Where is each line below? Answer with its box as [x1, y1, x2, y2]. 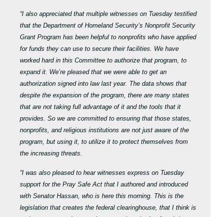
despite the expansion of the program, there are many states [20, 92, 190, 99]
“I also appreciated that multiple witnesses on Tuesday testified [20, 10, 197, 18]
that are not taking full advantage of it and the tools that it [20, 103, 181, 111]
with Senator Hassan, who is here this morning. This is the [20, 192, 184, 200]
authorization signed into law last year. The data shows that [20, 80, 187, 88]
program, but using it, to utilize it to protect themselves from [20, 138, 188, 146]
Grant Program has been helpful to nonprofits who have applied [20, 33, 197, 41]
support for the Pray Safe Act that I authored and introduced [20, 181, 188, 188]
